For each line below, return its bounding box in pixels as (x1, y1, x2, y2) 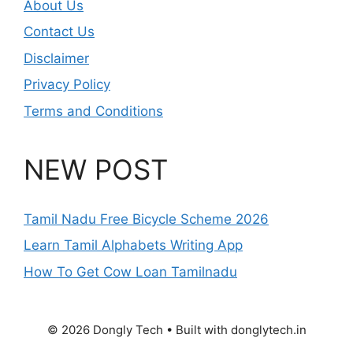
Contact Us (24, 24, 95, 40)
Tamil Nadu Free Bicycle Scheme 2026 (24, 210, 269, 227)
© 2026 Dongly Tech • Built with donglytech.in (46, 321, 307, 337)
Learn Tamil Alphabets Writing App (24, 237, 243, 254)
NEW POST (24, 152, 168, 186)
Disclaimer (24, 50, 89, 66)
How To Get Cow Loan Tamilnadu (24, 263, 237, 280)
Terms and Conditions (24, 102, 163, 119)
